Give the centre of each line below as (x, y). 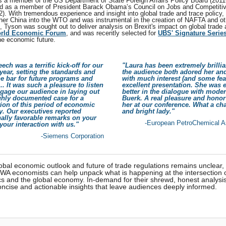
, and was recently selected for (112, 33)
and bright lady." (148, 111)
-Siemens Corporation (72, 136)
